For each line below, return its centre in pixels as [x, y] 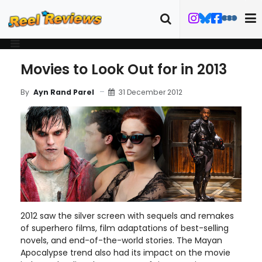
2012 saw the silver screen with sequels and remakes [127, 216]
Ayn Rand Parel [64, 92]
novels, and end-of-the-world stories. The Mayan [121, 240]
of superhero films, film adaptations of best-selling [125, 228]
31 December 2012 [150, 92]
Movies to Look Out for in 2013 [124, 69]
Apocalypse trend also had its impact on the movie [125, 252]
